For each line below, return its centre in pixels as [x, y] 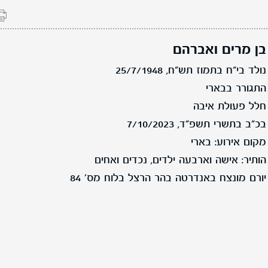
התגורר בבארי [236, 89]
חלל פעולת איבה [229, 107]
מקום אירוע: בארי [228, 143]
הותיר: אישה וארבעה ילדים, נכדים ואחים [180, 161]
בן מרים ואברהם [219, 51]
